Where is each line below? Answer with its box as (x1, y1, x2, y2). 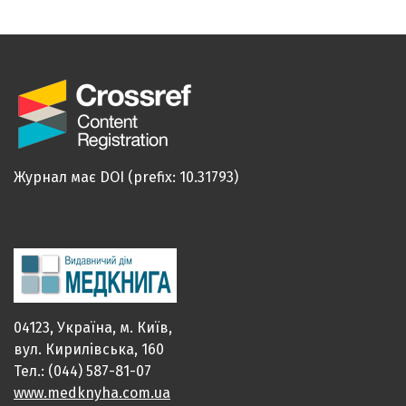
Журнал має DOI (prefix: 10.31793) (14, 169, 238, 187)
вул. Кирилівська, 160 (14, 341, 164, 359)
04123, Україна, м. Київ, (14, 319, 172, 337)
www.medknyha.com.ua (14, 384, 170, 402)
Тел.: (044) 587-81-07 (14, 362, 151, 381)
